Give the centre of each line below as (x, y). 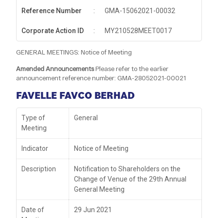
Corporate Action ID (53, 30)
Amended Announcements (55, 69)
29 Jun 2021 (93, 210)
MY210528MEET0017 (138, 30)
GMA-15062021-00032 (140, 10)
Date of (33, 210)
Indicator (35, 149)
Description (39, 169)
